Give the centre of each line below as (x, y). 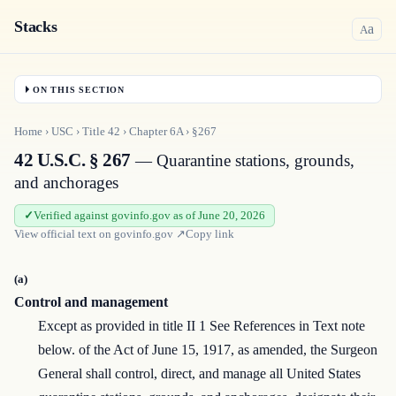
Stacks (36, 27)
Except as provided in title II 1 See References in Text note (202, 326)
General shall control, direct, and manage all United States (200, 374)
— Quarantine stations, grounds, (242, 161)
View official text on (64, 234)
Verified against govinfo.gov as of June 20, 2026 (149, 216)
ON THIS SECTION (79, 89)
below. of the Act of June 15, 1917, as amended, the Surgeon (208, 350)
